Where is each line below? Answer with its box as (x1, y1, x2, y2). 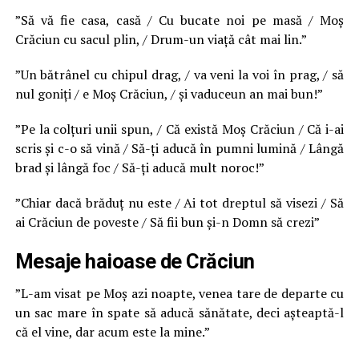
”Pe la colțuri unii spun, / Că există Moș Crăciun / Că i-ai (14, 120, 345, 138)
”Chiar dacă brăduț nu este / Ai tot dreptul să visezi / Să (14, 194, 345, 212)
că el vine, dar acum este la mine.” (14, 323, 210, 341)
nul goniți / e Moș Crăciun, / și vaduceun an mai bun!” (14, 85, 323, 103)
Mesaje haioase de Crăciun (14, 249, 255, 273)
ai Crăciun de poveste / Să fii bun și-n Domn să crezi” (14, 213, 320, 231)
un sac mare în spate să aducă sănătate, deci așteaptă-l (14, 304, 345, 321)
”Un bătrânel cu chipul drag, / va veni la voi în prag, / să (14, 66, 345, 83)
